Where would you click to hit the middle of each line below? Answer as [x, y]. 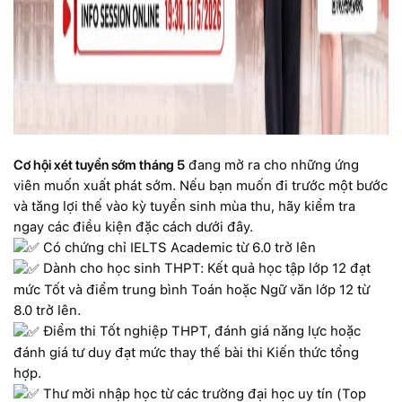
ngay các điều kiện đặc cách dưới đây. [133, 227]
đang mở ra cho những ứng [272, 165]
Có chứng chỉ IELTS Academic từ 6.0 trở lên [178, 247]
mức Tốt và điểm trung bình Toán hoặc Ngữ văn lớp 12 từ [192, 289]
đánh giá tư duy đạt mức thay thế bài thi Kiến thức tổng [186, 352]
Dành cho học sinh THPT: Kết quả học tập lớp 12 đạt [205, 269]
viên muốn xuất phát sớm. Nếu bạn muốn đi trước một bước [201, 185]
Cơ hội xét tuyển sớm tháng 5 [99, 165]
